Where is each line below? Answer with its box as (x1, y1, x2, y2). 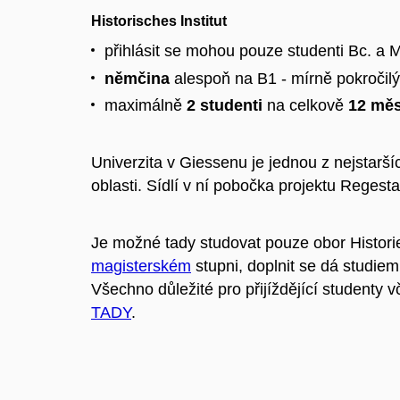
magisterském (91, 256, 191, 275)
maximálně (104, 96, 187, 115)
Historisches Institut (91, 13, 227, 29)
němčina (104, 69, 170, 87)
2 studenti (187, 96, 262, 115)
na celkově (262, 96, 348, 115)
